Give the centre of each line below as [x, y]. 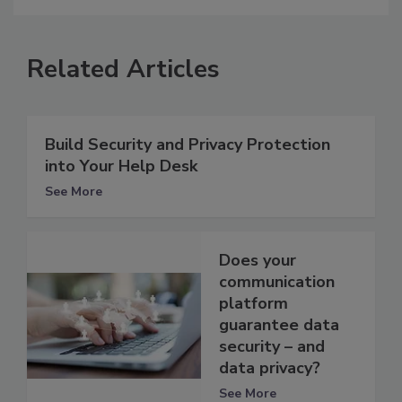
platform [253, 304]
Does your [258, 261]
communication [277, 282]
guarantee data [279, 325]
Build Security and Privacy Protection [188, 145]
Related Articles [123, 70]
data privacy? [270, 368]
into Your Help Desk [121, 166]
